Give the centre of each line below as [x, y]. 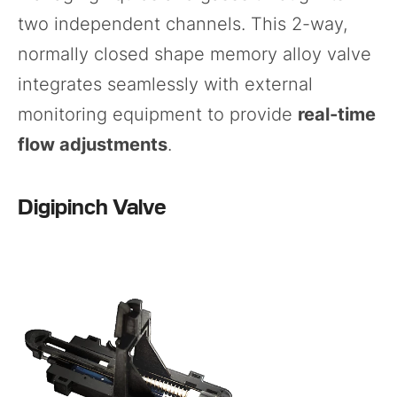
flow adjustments [93, 144]
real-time [337, 114]
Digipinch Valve [92, 205]
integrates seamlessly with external [165, 84]
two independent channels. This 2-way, [183, 23]
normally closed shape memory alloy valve [195, 54]
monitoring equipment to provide [158, 114]
